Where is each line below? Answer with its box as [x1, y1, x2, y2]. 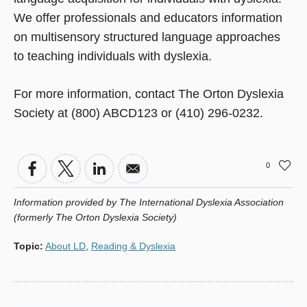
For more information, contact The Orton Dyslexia [14, 86, 284, 101]
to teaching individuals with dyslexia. [14, 49, 212, 64]
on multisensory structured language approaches [14, 30, 280, 45]
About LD [45, 240, 86, 251]
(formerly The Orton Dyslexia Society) [14, 211, 177, 223]
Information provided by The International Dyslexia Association [14, 196, 284, 208]
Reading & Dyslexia [91, 240, 175, 251]
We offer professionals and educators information [14, 11, 282, 25]
